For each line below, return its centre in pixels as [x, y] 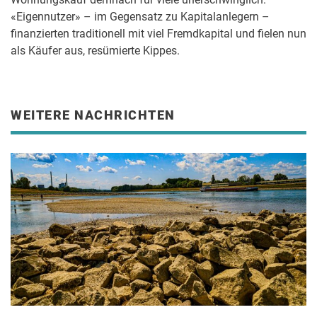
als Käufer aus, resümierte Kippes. [95, 51]
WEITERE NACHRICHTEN [93, 115]
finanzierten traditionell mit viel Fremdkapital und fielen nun [158, 34]
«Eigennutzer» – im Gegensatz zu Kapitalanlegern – [140, 17]
